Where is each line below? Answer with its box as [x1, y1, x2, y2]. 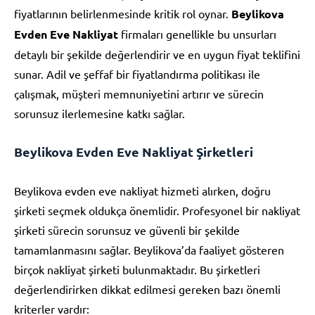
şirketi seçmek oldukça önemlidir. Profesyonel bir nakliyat [14, 202, 300, 217]
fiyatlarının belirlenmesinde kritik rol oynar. [14, 6, 231, 20]
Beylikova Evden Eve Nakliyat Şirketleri [14, 143, 253, 160]
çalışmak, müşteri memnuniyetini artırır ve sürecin [14, 86, 264, 101]
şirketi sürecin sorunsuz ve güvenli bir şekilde [14, 222, 240, 237]
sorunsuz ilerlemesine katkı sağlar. [14, 105, 185, 120]
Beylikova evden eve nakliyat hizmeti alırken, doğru [14, 183, 271, 198]
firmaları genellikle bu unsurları [118, 26, 276, 41]
